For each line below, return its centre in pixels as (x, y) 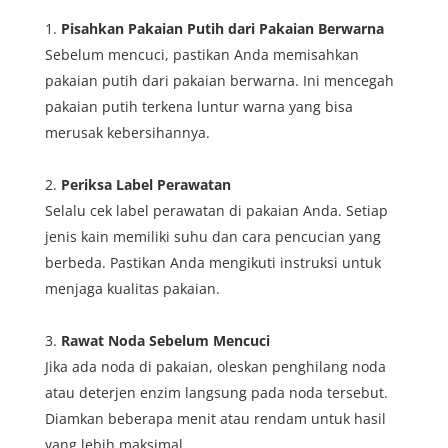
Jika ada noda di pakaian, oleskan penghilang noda (215, 366)
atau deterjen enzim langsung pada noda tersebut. (216, 392)
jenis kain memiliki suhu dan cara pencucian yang (212, 236)
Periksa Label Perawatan (145, 184)
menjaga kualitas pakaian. (132, 288)
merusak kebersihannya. (127, 132)
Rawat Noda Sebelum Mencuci (165, 340)
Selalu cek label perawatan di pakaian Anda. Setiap (216, 210)
